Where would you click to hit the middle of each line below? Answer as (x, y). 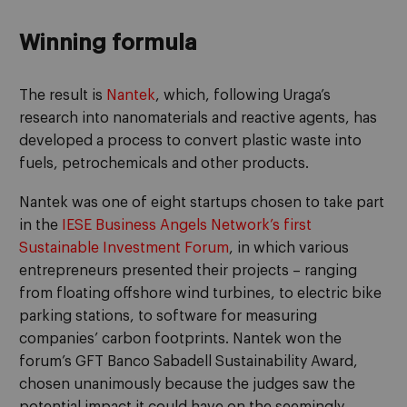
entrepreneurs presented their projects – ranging (188, 270)
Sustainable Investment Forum (124, 248)
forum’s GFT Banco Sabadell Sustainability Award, (189, 361)
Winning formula (108, 42)
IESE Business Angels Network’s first (187, 225)
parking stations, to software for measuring (168, 316)
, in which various (289, 248)
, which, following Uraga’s (243, 95)
